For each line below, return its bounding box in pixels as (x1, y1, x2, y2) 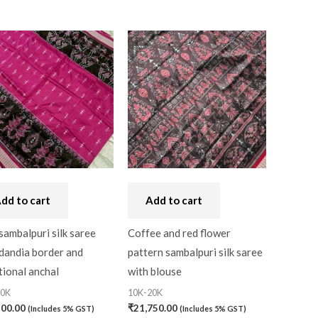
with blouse (128, 265, 182, 278)
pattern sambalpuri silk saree (128, 246, 263, 259)
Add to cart (146, 193, 203, 207)
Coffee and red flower (128, 226, 231, 240)
